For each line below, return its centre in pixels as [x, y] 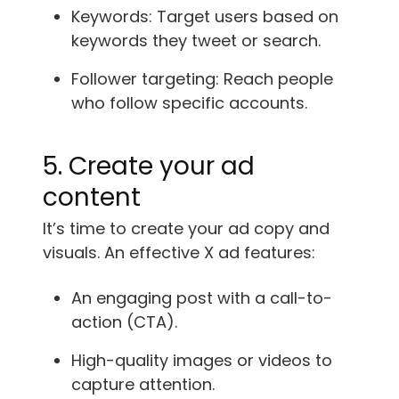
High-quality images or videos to [202, 360]
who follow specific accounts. [189, 102]
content [92, 197]
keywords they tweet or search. [196, 40]
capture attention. [143, 384]
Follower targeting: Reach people [202, 78]
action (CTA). [124, 322]
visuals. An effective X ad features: [179, 252]
